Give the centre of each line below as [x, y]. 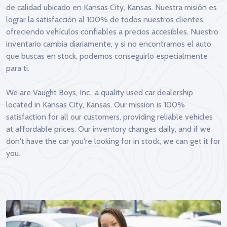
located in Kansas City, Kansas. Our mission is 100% [96, 105]
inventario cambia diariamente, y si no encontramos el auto [109, 44]
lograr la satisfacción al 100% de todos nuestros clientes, [105, 20]
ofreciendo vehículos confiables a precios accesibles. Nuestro [112, 32]
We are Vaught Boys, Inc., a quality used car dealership [100, 92]
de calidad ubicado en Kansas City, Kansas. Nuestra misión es [111, 7]
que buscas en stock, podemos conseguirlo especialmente [107, 56]
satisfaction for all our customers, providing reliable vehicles [109, 117]
